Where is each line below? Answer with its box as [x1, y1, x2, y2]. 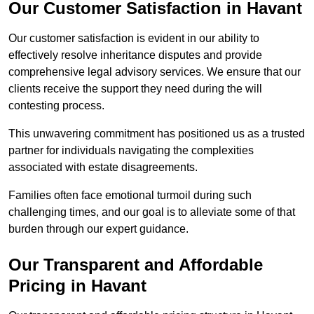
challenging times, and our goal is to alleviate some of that [8, 206, 295, 219]
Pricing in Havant [8, 276, 146, 296]
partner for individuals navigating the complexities [8, 144, 254, 157]
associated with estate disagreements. [8, 161, 200, 174]
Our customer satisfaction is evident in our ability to [8, 32, 259, 45]
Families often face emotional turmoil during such [8, 189, 252, 202]
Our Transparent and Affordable [8, 255, 263, 275]
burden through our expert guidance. [8, 223, 189, 235]
